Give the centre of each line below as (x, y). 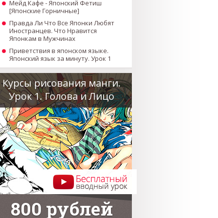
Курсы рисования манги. (62, 83)
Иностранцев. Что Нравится (53, 31)
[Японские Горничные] (44, 11)
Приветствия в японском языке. (59, 51)
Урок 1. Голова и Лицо (62, 96)
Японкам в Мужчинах (42, 38)
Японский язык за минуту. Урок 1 (60, 58)
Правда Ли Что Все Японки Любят (62, 23)
